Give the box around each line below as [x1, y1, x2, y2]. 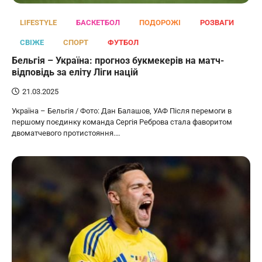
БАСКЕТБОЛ [76, 18, 120, 27]
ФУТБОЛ [108, 37, 139, 47]
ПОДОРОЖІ [139, 18, 181, 27]
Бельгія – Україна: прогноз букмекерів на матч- [12, 54, 224, 66]
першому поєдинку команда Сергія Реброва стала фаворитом [12, 117, 232, 126]
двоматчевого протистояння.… [12, 128, 120, 137]
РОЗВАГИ [200, 18, 234, 27]
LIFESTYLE [20, 18, 57, 27]
